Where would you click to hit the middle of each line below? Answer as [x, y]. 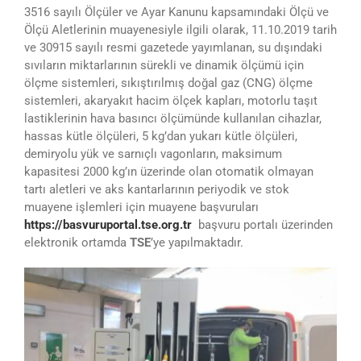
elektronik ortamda [77, 242]
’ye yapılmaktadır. [197, 242]
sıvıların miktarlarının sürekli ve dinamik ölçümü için [164, 65]
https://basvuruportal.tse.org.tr [108, 224]
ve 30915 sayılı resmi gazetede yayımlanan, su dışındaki [173, 47]
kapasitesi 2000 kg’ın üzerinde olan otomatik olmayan [168, 171]
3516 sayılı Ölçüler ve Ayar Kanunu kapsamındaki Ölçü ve [176, 12]
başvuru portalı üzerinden [262, 224]
